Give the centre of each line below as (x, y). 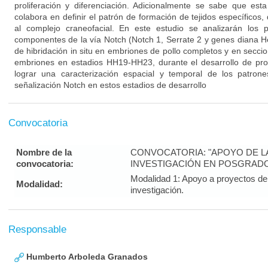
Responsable (37, 229)
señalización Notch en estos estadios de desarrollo (110, 85)
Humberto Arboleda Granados (86, 257)
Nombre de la (44, 152)
